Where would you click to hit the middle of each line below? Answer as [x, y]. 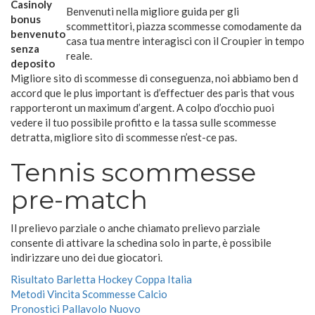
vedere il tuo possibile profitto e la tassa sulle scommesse [143, 123]
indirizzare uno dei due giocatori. [86, 258]
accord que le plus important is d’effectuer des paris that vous [153, 93]
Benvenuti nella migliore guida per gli [153, 12]
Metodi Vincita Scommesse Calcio [89, 294]
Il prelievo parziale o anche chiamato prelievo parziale [135, 228]
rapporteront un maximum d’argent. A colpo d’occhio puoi [142, 108]
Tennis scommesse [133, 173]
